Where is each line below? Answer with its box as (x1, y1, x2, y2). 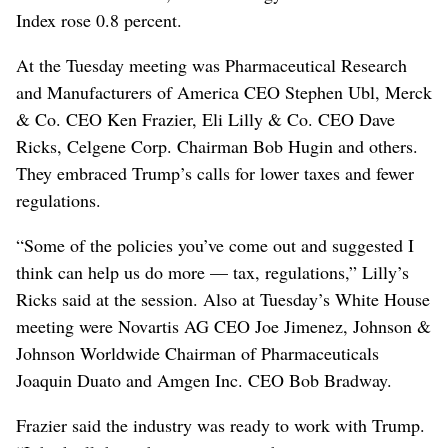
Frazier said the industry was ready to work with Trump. (16, 412, 425, 437)
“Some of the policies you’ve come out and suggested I (16, 232, 414, 257)
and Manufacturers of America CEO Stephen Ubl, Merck (16, 79, 432, 104)
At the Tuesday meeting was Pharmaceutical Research (16, 52, 407, 77)
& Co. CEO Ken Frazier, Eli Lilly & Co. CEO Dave (16, 106, 395, 131)
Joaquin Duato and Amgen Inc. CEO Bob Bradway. (16, 367, 392, 392)
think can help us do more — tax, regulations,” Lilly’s (16, 259, 409, 284)
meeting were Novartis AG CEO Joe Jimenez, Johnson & (16, 313, 431, 338)
